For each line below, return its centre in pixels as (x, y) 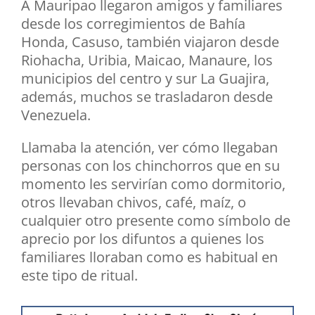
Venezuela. (56, 115)
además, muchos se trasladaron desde (147, 97)
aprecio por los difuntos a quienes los (143, 239)
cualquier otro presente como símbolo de (156, 221)
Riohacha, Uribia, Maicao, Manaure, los (147, 60)
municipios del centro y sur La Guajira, (145, 79)
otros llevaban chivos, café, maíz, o (134, 202)
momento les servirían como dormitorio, (153, 184)
